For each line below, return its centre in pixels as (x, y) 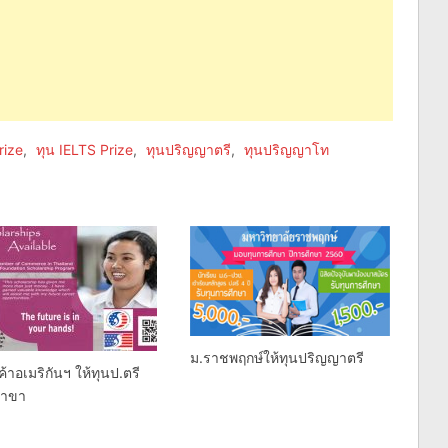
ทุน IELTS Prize (84, 149)
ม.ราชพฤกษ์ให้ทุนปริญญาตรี (276, 358)
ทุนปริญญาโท (286, 149)
